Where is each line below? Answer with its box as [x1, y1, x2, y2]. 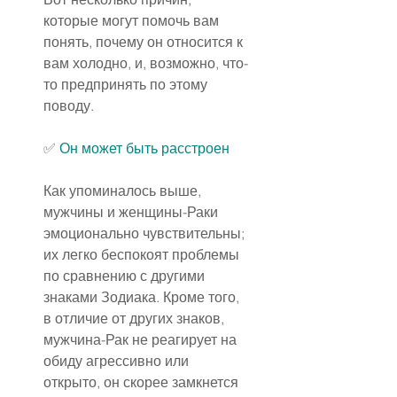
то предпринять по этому [43, 75, 211, 94]
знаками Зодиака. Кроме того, [43, 288, 243, 307]
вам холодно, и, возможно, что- [43, 54, 248, 73]
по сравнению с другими [43, 267, 208, 285]
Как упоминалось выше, [43, 182, 205, 200]
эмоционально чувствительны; [43, 224, 248, 243]
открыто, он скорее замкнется [43, 373, 242, 392]
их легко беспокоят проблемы [43, 245, 243, 264]
